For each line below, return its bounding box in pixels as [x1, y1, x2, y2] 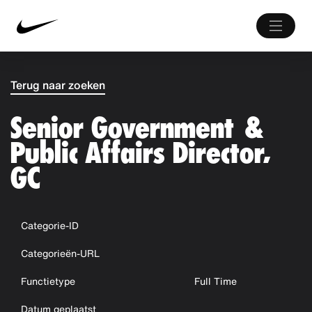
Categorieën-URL [21, 246, 100, 260]
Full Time [194, 274, 237, 288]
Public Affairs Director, [10, 135, 266, 171]
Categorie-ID [21, 218, 79, 233]
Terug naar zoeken [10, 77, 105, 93]
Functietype [21, 274, 75, 288]
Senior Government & [10, 110, 266, 146]
